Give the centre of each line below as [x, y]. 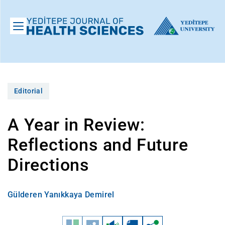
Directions [49, 165]
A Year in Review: [76, 125]
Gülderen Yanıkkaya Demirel [61, 195]
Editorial [28, 91]
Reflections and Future [98, 145]
